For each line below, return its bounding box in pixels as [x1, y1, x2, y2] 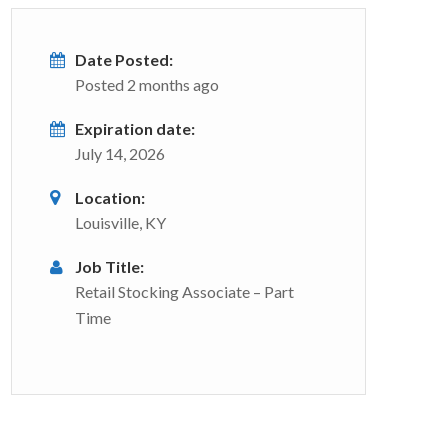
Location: [75, 188, 145, 207]
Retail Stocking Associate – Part [75, 282, 294, 301]
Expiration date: [75, 119, 195, 138]
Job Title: [75, 257, 144, 276]
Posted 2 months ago [75, 75, 219, 94]
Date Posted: [75, 50, 173, 69]
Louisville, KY [75, 213, 166, 232]
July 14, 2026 [75, 144, 165, 163]
